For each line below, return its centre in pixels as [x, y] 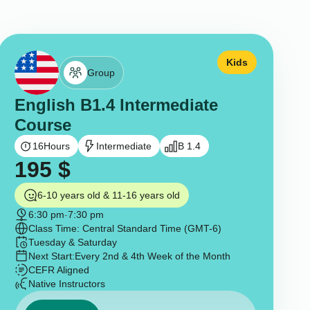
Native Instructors [66, 284]
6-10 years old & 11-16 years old [108, 195]
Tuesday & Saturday [72, 243]
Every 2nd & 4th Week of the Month [152, 256]
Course [43, 125]
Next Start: [51, 256]
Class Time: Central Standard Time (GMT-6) [125, 229]
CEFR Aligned [58, 270]
